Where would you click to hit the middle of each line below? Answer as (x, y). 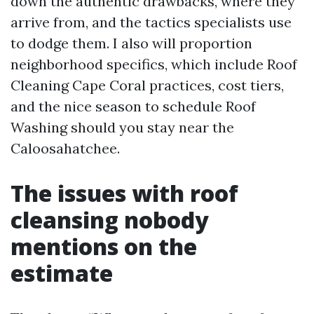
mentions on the (104, 246)
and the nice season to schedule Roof (133, 106)
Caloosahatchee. (65, 148)
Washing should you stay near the (122, 127)
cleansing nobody (110, 220)
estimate (62, 273)
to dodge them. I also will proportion (131, 43)
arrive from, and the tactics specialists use (151, 22)
